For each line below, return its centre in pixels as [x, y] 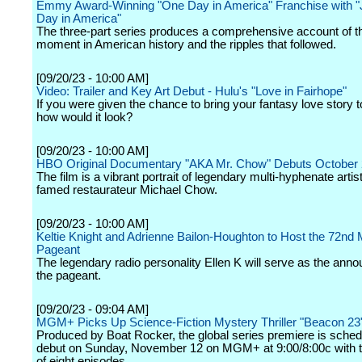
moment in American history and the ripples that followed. [186, 44]
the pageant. [69, 276]
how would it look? [84, 117]
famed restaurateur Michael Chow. [127, 190]
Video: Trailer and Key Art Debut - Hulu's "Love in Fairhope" [192, 91]
